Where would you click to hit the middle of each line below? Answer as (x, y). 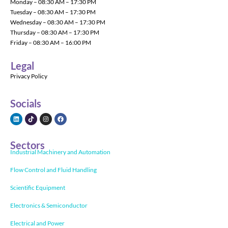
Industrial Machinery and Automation (60, 152)
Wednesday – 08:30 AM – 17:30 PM (58, 22)
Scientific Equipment (38, 187)
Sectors (27, 145)
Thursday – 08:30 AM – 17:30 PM (55, 33)
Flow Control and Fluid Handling (53, 169)
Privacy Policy (29, 76)
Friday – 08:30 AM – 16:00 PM (51, 43)
